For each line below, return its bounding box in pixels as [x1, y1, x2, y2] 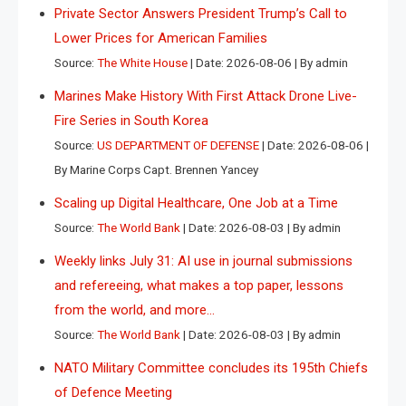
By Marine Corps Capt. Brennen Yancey [54, 161, 258, 177]
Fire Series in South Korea [54, 111, 208, 129]
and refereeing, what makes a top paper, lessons [54, 276, 343, 294]
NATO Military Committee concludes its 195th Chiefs [54, 359, 368, 376]
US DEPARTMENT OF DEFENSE [97, 137, 259, 152]
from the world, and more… [54, 301, 215, 318]
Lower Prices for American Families [54, 29, 267, 46]
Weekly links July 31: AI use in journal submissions [54, 252, 353, 269]
